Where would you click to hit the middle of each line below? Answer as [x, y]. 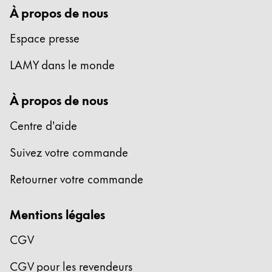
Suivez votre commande [69, 152]
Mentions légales [57, 214]
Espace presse [45, 38]
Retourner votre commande [76, 178]
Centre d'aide [43, 125]
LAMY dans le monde [62, 64]
